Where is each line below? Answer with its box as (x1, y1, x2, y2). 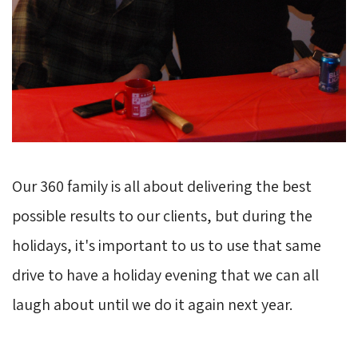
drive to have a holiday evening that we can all (12, 264, 319, 285)
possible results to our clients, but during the (12, 205, 312, 226)
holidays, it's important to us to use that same (12, 234, 321, 256)
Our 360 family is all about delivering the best (12, 175, 312, 197)
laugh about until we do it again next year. (12, 293, 296, 315)
